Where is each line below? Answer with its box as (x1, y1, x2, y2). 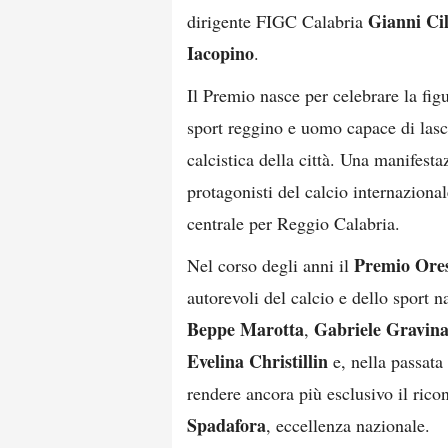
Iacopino (187, 40, 254, 66)
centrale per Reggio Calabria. (187, 211, 400, 235)
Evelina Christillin (187, 348, 328, 374)
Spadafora (187, 412, 266, 438)
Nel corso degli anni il (187, 253, 354, 277)
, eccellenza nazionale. (266, 413, 430, 437)
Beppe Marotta (187, 316, 304, 342)
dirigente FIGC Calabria (187, 9, 368, 33)
